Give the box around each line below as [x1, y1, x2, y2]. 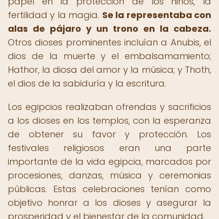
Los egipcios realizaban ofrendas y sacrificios [8, 101, 211, 113]
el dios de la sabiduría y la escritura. [8, 77, 166, 89]
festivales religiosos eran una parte [8, 142, 211, 154]
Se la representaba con [102, 9, 212, 21]
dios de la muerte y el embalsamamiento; [8, 50, 211, 62]
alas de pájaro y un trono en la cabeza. [8, 22, 211, 35]
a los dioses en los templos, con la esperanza [8, 114, 211, 127]
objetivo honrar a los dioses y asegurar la [8, 197, 211, 209]
